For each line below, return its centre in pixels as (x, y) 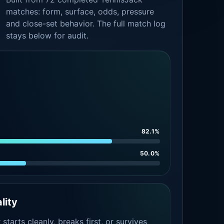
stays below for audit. (47, 35)
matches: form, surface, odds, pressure (80, 11)
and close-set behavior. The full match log (86, 23)
